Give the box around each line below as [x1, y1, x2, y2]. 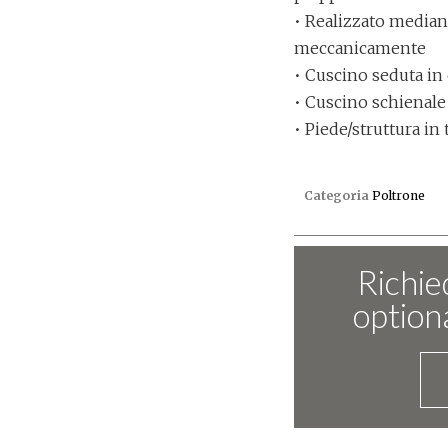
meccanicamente [294, 37, 426, 58]
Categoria [304, 188, 369, 204]
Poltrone [372, 188, 425, 204]
